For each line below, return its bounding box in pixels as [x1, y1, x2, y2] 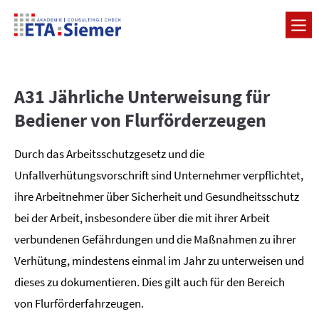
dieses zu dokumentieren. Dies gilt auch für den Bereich [14, 274, 285, 290]
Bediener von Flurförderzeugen [14, 109, 266, 132]
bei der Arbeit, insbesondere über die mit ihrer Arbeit [14, 210, 270, 226]
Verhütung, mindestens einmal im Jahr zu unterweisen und [14, 253, 304, 268]
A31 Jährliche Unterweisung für [14, 85, 270, 108]
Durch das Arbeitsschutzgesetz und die [14, 146, 204, 162]
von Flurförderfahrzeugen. [14, 296, 144, 311]
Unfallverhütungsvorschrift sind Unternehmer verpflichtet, [14, 167, 303, 183]
